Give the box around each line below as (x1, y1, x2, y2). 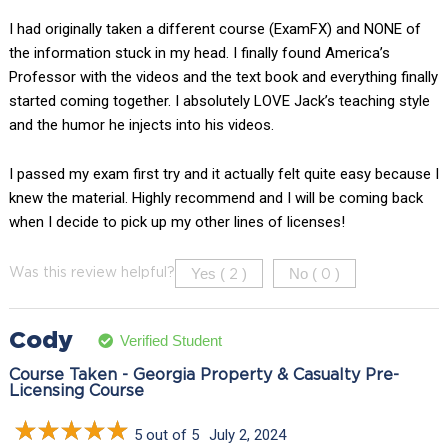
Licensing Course (8, 383, 144, 399)
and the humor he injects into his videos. (8, 115, 274, 134)
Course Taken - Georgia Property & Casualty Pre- (8, 367, 399, 383)
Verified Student (119, 332, 222, 350)
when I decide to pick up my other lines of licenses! (8, 212, 345, 231)
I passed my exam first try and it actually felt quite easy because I (8, 164, 439, 183)
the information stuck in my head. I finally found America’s (8, 43, 390, 62)
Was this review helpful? (8, 266, 175, 279)
